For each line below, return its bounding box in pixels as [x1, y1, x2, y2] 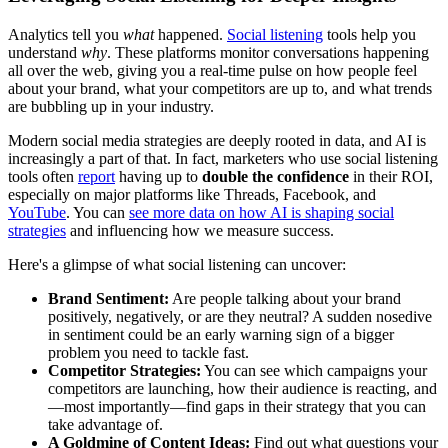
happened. [154, 26, 227, 44]
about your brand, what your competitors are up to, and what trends [8, 80, 432, 98]
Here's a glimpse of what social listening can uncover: [8, 256, 346, 274]
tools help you [323, 26, 416, 44]
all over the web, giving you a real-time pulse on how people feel [8, 62, 417, 80]
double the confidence [202, 168, 349, 186]
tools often [8, 168, 78, 186]
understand [8, 44, 81, 62]
